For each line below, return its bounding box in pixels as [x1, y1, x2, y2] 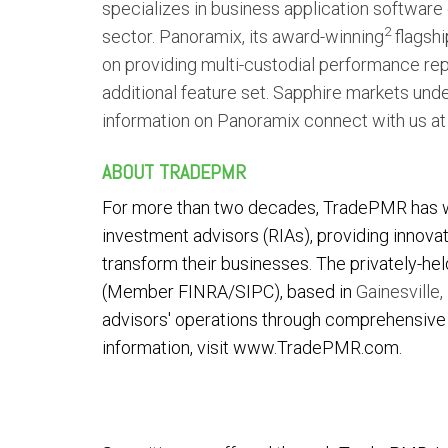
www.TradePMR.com [233, 337, 399, 358]
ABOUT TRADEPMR [102, 159, 246, 185]
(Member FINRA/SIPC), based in [102, 281, 352, 302]
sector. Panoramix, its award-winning [102, 26, 384, 47]
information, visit [102, 337, 229, 358]
